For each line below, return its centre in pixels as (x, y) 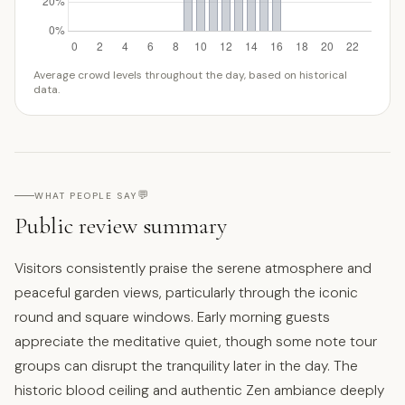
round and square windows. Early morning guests (172, 317)
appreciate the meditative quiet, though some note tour (196, 341)
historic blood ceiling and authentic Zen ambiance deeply (199, 390)
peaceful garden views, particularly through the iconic (186, 292)
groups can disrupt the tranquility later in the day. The (186, 366)
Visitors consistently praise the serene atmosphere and (193, 268)
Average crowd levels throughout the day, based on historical (190, 75)
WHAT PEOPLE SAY (86, 195)
